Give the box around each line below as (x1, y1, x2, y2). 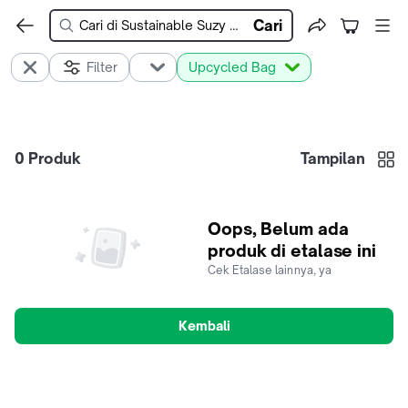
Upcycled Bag (189, 59, 276, 75)
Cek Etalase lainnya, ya (208, 263, 332, 277)
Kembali (178, 318, 230, 333)
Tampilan (301, 149, 365, 168)
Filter (87, 59, 117, 75)
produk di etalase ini (208, 240, 376, 260)
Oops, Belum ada (208, 219, 349, 239)
